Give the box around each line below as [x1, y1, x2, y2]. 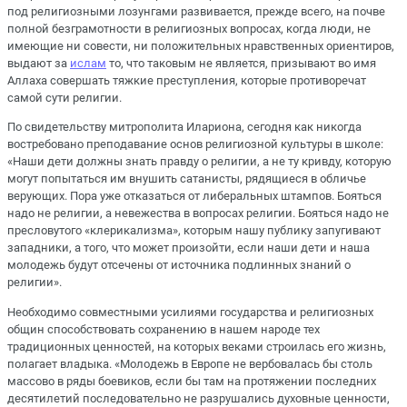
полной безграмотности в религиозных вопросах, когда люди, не [7, 22, 371, 36]
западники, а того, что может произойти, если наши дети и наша [7, 241, 370, 255]
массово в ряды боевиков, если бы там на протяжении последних [7, 373, 376, 388]
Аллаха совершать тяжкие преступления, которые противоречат [7, 74, 366, 88]
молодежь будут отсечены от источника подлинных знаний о [7, 258, 351, 273]
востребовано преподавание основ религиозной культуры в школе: [7, 137, 383, 152]
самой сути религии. [7, 91, 124, 105]
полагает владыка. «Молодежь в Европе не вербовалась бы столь [7, 356, 372, 371]
